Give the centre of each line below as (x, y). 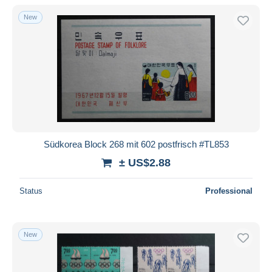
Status (31, 191)
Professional (229, 191)
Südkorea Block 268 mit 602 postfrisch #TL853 (136, 144)
